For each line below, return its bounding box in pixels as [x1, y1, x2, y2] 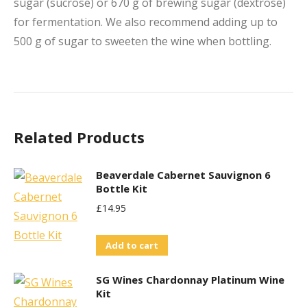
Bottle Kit [96, 182, 147, 195]
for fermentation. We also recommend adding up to [14, 14, 278, 29]
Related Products [14, 127, 145, 147]
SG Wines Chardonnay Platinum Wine [96, 273, 284, 286]
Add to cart [106, 239, 158, 251]
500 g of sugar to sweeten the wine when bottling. [14, 34, 271, 49]
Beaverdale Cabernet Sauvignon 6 [96, 168, 271, 182]
